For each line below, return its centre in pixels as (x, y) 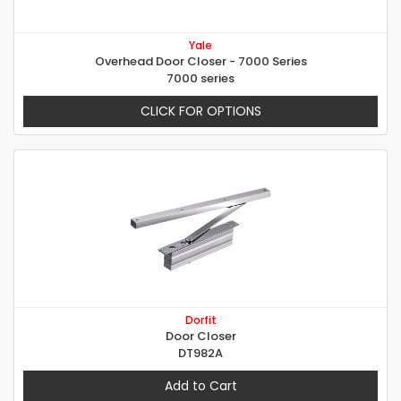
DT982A (200, 354)
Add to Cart (200, 386)
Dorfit (200, 320)
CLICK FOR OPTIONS (200, 111)
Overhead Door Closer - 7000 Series (200, 62)
